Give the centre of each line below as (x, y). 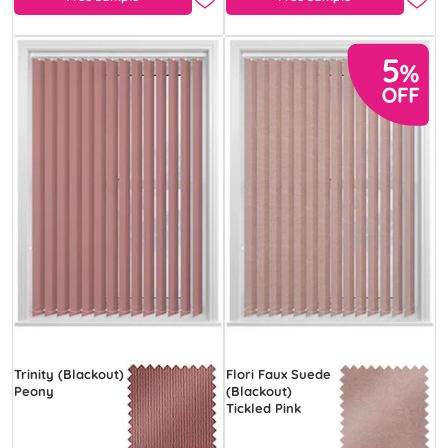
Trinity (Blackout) (69, 374)
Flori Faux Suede (278, 374)
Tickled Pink (263, 408)
